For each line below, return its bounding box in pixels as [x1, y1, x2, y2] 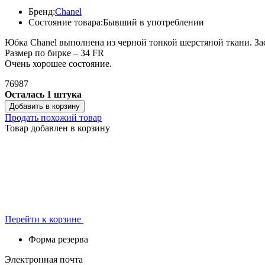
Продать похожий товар [5, 112, 102, 122]
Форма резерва [28, 234, 88, 244]
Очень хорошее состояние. [5, 58, 112, 69]
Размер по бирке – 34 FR [5, 47, 104, 58]
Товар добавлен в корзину [5, 122, 110, 133]
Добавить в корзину [9, 101, 80, 111]
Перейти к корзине [5, 214, 83, 224]
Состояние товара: [28, 17, 103, 27]
